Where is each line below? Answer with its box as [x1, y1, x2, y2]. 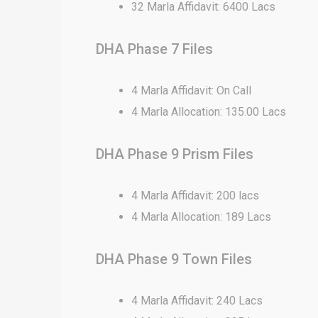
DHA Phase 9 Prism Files [96, 146, 253, 163]
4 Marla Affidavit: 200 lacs [131, 189, 259, 202]
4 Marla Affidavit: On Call [131, 84, 251, 97]
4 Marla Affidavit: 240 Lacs [131, 294, 263, 307]
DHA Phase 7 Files [96, 40, 213, 57]
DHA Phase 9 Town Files [96, 251, 252, 268]
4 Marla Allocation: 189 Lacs [131, 210, 271, 224]
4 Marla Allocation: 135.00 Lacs [131, 105, 286, 119]
